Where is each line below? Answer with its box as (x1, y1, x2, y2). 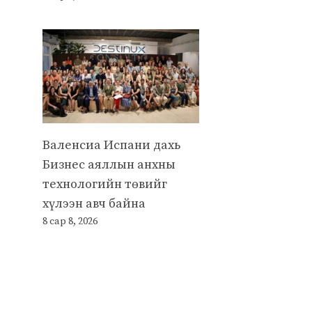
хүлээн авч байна (42, 195, 146, 212)
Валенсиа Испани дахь (42, 136, 180, 153)
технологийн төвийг (42, 175, 167, 192)
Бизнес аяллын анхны (42, 156, 175, 173)
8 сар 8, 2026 (42, 214, 97, 228)
